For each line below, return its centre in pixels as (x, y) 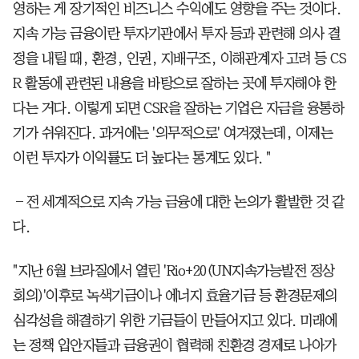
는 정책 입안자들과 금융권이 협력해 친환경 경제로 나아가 (175, 346)
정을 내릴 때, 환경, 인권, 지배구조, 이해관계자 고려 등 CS (179, 59)
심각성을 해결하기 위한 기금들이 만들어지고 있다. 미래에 (175, 321)
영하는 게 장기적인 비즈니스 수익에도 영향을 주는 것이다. (177, 9)
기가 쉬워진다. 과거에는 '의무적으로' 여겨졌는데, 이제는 (173, 133)
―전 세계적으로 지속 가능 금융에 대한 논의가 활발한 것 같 (179, 202)
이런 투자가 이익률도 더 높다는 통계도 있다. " (142, 158)
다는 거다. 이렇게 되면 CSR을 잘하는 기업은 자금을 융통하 (178, 109)
